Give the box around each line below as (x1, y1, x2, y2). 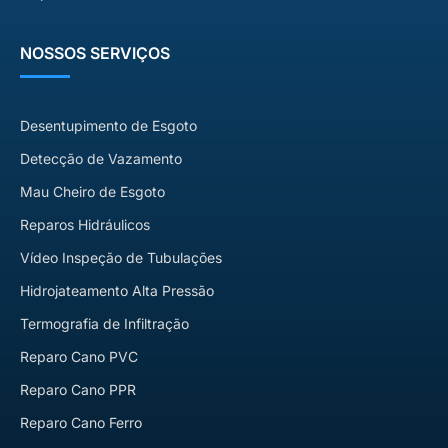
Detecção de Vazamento (20, 150, 182, 168)
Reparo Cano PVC (20, 348, 138, 366)
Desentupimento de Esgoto (20, 117, 197, 135)
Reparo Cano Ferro (20, 414, 142, 432)
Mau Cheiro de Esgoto (20, 183, 165, 201)
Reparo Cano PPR (20, 381, 136, 399)
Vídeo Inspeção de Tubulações (20, 249, 222, 267)
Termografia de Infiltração (20, 315, 189, 333)
